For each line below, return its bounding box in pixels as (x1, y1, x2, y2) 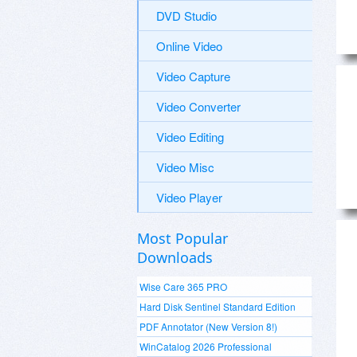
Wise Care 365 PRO (139, 280, 227, 293)
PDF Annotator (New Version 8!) (139, 320, 277, 333)
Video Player (156, 189, 222, 206)
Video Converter (156, 98, 241, 115)
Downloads (137, 248, 213, 267)
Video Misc (156, 159, 214, 175)
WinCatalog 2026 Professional (139, 339, 272, 353)
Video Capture (156, 68, 230, 84)
